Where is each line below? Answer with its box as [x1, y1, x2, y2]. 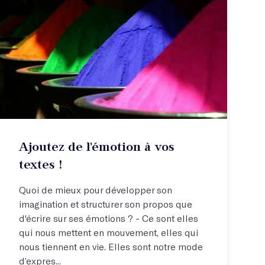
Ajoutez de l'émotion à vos [19, 137, 174, 155]
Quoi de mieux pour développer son [19, 183, 172, 195]
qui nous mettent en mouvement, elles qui [19, 226, 198, 238]
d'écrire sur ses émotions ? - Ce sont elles [19, 212, 198, 224]
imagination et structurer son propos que [19, 198, 192, 209]
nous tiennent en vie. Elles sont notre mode [19, 240, 203, 252]
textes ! [19, 155, 63, 173]
